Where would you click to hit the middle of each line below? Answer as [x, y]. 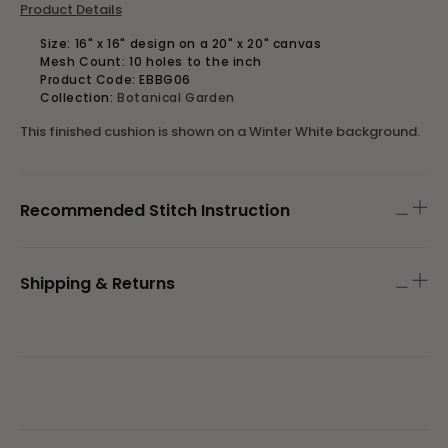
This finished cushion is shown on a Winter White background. [220, 131]
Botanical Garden [176, 97]
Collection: [79, 97]
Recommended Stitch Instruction [155, 210]
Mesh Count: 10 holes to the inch [151, 61]
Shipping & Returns [97, 283]
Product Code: [90, 79]
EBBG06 [165, 79]
